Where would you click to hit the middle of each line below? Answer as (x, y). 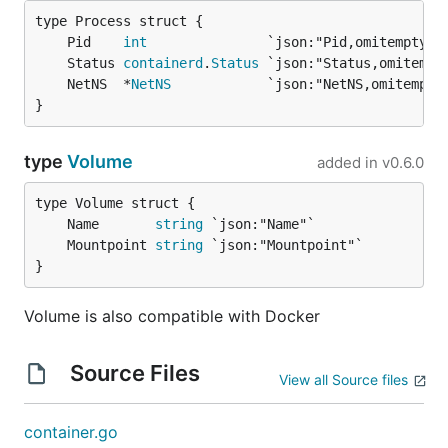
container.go (71, 432)
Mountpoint (111, 245)
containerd (163, 63)
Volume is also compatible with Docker (172, 316)
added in (347, 162)
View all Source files (343, 379)
